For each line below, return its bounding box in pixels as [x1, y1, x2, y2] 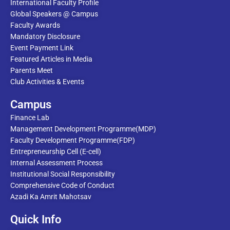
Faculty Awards [10, 21, 60, 29]
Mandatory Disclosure [10, 32, 80, 41]
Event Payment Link [10, 44, 73, 52]
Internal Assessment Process [10, 159, 103, 167]
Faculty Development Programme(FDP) [10, 136, 135, 144]
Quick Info [10, 213, 61, 226]
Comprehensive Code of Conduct [10, 181, 114, 189]
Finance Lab [10, 113, 49, 122]
